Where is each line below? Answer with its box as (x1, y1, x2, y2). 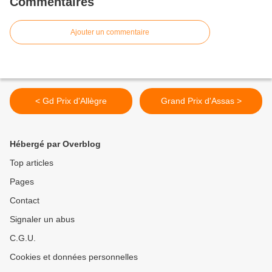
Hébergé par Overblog (10, 139, 101, 149)
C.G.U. (10, 233, 36, 243)
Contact (10, 195, 39, 205)
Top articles (10, 158, 53, 168)
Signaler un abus (10, 214, 75, 224)
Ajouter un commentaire (70, 28, 149, 36)
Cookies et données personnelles (10, 252, 138, 262)
